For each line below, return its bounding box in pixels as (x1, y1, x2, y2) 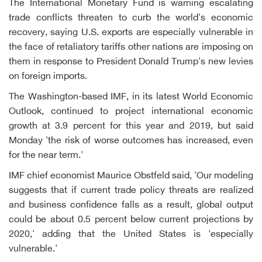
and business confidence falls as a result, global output (9, 200, 253, 211)
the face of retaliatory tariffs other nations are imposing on (9, 42, 253, 53)
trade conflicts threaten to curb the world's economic (9, 13, 253, 24)
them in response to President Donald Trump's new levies (9, 57, 253, 68)
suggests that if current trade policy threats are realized (9, 185, 253, 196)
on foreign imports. (9, 71, 87, 82)
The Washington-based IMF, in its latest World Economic (9, 92, 253, 103)
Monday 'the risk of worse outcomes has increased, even (9, 136, 253, 147)
